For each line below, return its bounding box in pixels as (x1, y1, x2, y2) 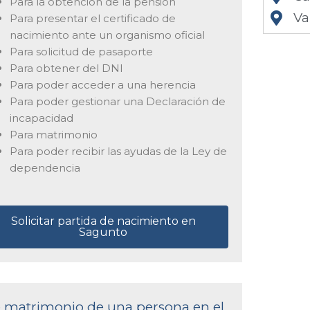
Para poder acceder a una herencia (9, 77, 196, 91)
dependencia (9, 161, 80, 174)
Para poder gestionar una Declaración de (9, 94, 226, 108)
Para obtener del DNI (9, 61, 123, 75)
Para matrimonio (9, 127, 98, 141)
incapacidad (9, 111, 73, 125)
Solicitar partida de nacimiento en (10, 215, 196, 228)
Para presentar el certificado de (9, 11, 176, 25)
